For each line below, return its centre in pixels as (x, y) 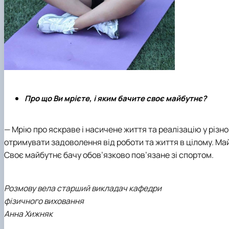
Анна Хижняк (28, 214)
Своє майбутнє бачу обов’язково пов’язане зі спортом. (109, 155)
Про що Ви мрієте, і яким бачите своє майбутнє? (116, 98)
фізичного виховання (44, 201)
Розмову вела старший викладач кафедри (83, 188)
